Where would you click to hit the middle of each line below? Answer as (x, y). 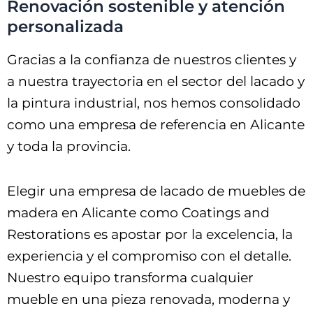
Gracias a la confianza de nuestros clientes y (152, 60)
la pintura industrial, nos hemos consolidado (154, 103)
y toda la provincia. (69, 147)
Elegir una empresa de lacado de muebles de (156, 191)
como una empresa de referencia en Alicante (156, 125)
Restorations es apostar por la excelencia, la (150, 235)
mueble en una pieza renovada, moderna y (148, 300)
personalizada (65, 27)
